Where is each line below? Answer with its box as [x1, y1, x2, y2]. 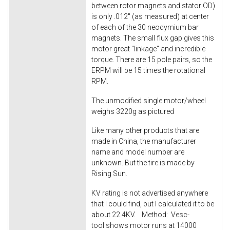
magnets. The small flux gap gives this [91, 33, 214, 42]
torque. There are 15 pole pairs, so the [91, 55, 212, 64]
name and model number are [91, 148, 184, 157]
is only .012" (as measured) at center [91, 12, 209, 21]
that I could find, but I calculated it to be [91, 200, 214, 208]
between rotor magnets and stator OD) [91, 1, 215, 10]
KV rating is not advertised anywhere [91, 189, 208, 198]
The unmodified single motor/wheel [91, 96, 206, 105]
